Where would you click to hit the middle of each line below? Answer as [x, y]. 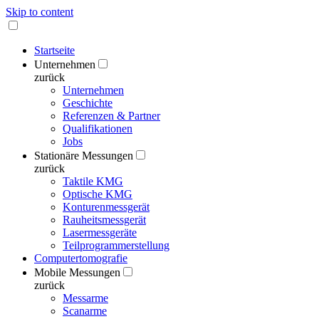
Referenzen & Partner [111, 116]
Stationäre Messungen [84, 156]
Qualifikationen [98, 129]
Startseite [54, 50]
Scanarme [85, 311]
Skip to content [40, 12]
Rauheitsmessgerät [104, 220]
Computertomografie [81, 258]
